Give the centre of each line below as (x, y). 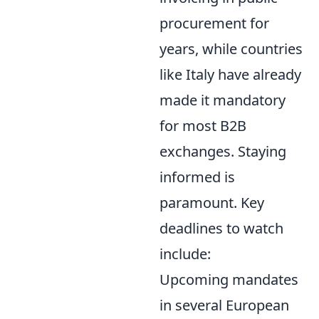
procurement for (214, 23)
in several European (224, 305)
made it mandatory (223, 100)
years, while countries (231, 48)
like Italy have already (230, 74)
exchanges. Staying (223, 151)
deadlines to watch (221, 228)
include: (185, 253)
